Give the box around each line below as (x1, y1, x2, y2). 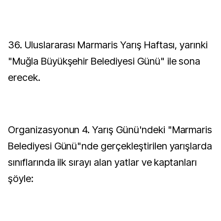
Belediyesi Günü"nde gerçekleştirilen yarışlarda (8, 140, 213, 152)
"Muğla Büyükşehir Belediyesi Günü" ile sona (8, 55, 201, 67)
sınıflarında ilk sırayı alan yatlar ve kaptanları (8, 156, 197, 168)
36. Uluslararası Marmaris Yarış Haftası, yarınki (8, 39, 208, 51)
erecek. (8, 72, 40, 83)
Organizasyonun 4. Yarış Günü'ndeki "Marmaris (8, 124, 213, 136)
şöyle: (8, 173, 34, 184)
